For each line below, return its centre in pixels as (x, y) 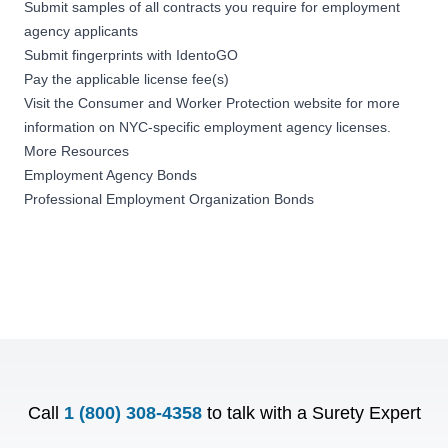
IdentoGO (207, 54)
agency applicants (83, 30)
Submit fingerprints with (100, 54)
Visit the (51, 102)
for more (371, 102)
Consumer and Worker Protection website (210, 102)
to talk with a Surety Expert (313, 412)
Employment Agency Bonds (110, 174)
